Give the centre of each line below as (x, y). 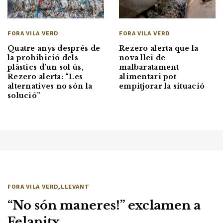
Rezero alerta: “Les (45, 76)
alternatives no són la (50, 86)
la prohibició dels (43, 57)
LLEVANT (75, 187)
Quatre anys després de (54, 48)
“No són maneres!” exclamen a (104, 205)
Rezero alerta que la (159, 49)
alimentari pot (148, 77)
